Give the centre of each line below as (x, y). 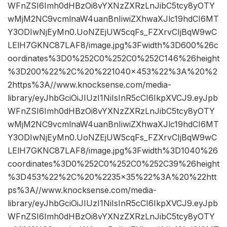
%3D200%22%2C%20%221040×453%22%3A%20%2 (112, 72)
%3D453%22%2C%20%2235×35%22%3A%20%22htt (112, 177)
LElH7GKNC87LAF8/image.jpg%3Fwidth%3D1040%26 (113, 151)
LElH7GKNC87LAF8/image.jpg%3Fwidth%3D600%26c (113, 45)
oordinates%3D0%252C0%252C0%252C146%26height (113, 59)
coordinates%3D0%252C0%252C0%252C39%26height (113, 164)
